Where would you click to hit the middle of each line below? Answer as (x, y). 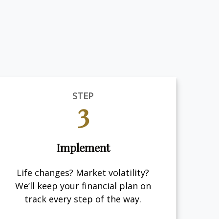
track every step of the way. (83, 199)
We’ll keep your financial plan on (83, 186)
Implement (83, 148)
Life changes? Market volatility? (83, 172)
